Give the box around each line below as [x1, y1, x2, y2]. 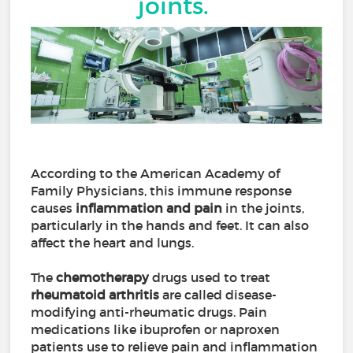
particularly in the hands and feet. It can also [31, 217, 310, 234]
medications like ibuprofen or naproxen [31, 321, 281, 338]
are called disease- [159, 287, 277, 303]
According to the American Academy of [31, 165, 281, 182]
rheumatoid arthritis [31, 287, 160, 303]
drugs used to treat [149, 269, 271, 286]
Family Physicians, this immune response [31, 183, 292, 199]
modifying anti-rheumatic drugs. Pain [31, 304, 268, 321]
